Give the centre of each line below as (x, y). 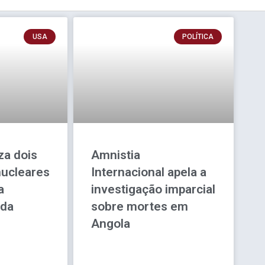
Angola (111, 223)
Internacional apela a (149, 172)
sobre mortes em (140, 206)
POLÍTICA (198, 37)
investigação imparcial (153, 189)
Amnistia (116, 155)
